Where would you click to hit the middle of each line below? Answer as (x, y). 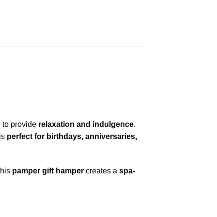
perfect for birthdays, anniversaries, (72, 136)
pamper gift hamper (48, 170)
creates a (101, 170)
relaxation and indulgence (86, 124)
